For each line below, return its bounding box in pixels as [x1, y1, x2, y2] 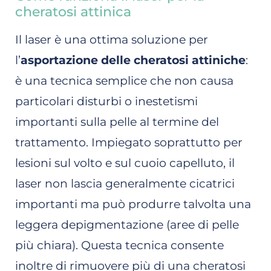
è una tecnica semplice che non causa [15, 73, 233, 88]
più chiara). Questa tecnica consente [15, 238, 224, 252]
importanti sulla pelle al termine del [15, 114, 219, 129]
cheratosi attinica [15, 3, 131, 20]
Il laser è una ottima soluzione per [15, 32, 208, 47]
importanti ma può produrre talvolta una [15, 197, 251, 211]
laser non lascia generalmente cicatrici [15, 176, 235, 191]
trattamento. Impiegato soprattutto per [15, 135, 243, 149]
